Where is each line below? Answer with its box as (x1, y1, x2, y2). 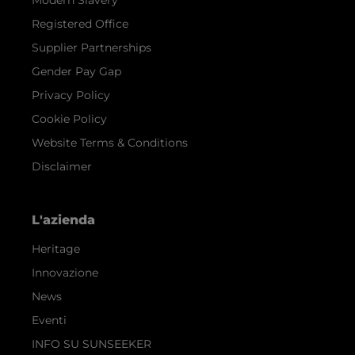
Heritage (32, 241, 80, 256)
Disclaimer (32, 158, 92, 174)
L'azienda (32, 212, 95, 227)
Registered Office (32, 16, 128, 31)
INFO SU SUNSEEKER (32, 336, 151, 351)
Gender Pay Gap (32, 63, 121, 78)
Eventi (32, 312, 67, 327)
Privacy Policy (32, 87, 110, 102)
